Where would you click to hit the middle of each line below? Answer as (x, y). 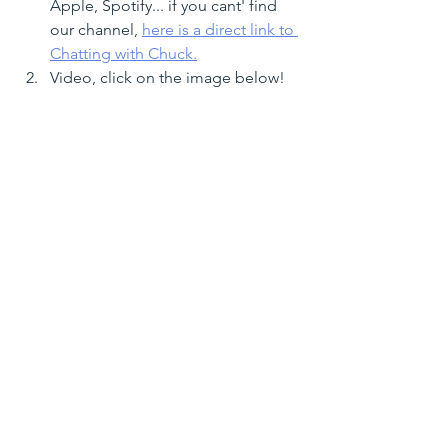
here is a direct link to (220, 29)
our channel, (96, 29)
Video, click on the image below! (167, 77)
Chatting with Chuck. (123, 53)
